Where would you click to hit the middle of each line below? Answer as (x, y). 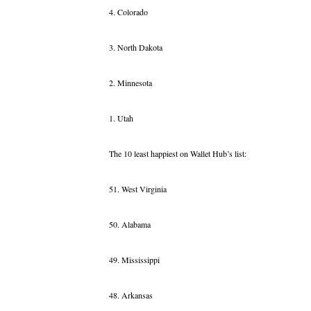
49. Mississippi (134, 260)
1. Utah (121, 118)
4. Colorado (128, 12)
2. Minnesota (131, 83)
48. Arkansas (131, 295)
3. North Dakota (136, 48)
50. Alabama (130, 225)
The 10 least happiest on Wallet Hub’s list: (178, 154)
